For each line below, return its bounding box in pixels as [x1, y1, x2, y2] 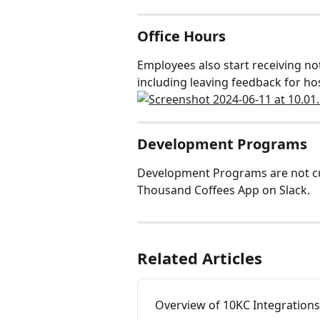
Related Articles [137, 247, 262, 269]
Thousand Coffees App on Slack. [137, 182, 310, 199]
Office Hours [137, 26, 226, 46]
